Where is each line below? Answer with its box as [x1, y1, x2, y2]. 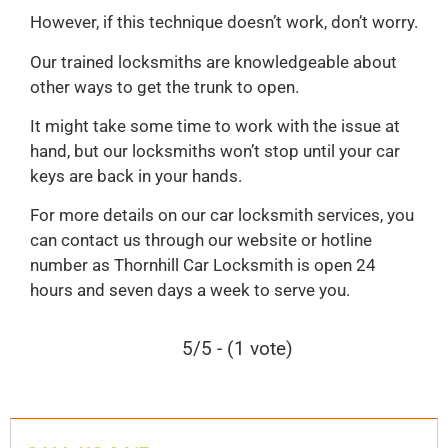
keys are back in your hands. [30, 166, 242, 187]
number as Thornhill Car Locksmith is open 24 [30, 255, 376, 276]
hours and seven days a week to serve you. [30, 280, 350, 301]
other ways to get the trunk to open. [30, 76, 299, 97]
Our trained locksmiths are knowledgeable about [30, 51, 397, 72]
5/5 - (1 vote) [182, 337, 293, 361]
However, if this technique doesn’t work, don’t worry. [30, 12, 418, 33]
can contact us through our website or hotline [30, 230, 372, 251]
